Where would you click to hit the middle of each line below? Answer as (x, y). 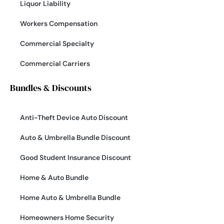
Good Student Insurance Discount (75, 158)
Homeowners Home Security (67, 218)
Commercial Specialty (57, 44)
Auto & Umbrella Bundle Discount (75, 138)
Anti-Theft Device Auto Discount (74, 118)
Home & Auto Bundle (54, 178)
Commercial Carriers (55, 64)
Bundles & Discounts (51, 88)
